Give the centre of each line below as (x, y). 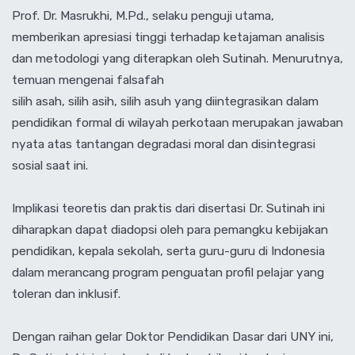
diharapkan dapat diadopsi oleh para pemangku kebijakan (170, 229)
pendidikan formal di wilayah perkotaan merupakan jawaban (177, 122)
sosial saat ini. (50, 165)
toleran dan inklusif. (66, 293)
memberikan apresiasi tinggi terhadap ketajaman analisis (168, 36)
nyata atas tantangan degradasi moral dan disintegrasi (164, 143)
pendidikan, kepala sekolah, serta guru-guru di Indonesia (168, 250)
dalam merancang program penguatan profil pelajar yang (168, 272)
